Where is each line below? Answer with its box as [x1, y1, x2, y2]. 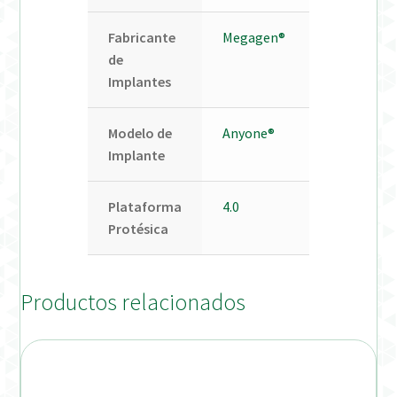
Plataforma [107, 197, 182, 215]
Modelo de [107, 123, 172, 142]
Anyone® [222, 123, 275, 142]
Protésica [107, 219, 168, 237]
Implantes [107, 72, 171, 90]
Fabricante [107, 27, 175, 46]
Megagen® [222, 27, 285, 46]
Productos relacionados [20, 288, 246, 317]
